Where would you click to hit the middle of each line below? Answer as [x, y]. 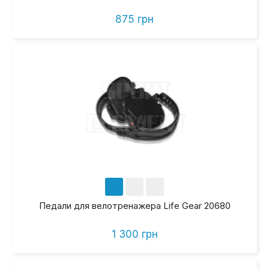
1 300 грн [134, 234]
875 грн [134, 20]
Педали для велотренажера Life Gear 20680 [134, 206]
